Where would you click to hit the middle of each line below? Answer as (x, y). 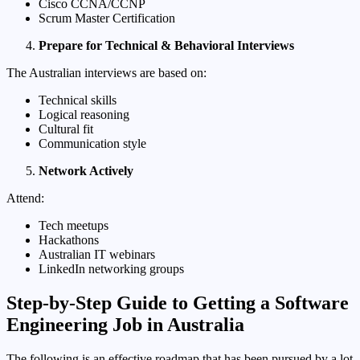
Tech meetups (74, 225)
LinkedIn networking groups (111, 268)
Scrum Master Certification (107, 18)
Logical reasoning (84, 114)
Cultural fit (66, 129)
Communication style (92, 143)
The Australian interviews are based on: (106, 72)
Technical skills (78, 100)
